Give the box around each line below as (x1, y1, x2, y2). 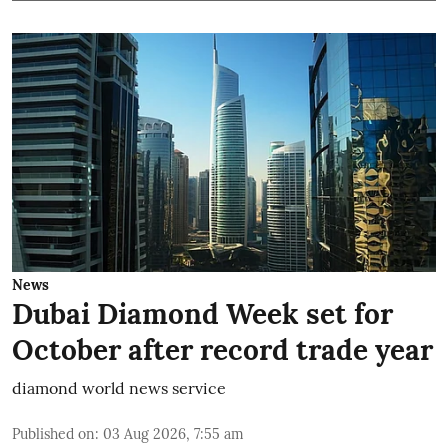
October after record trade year (12, 331, 433, 368)
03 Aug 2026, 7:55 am (103, 424, 244, 443)
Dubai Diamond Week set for (12, 295, 393, 332)
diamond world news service (12, 377, 226, 398)
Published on (12, 424, 95, 443)
